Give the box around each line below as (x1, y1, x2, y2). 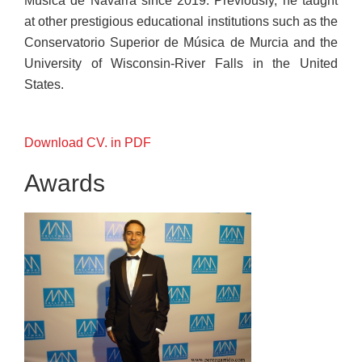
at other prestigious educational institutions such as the (24, 15, 338, 28)
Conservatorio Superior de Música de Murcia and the (24, 36, 338, 49)
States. (24, 78, 64, 91)
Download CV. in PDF (24, 136, 151, 149)
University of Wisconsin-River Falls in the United (24, 57, 338, 70)
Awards (24, 170, 112, 196)
